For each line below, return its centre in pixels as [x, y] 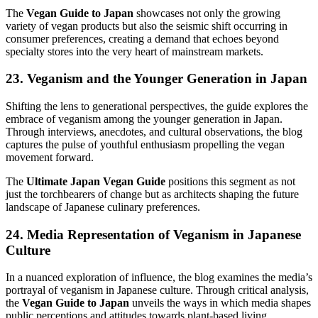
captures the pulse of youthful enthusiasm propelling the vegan [145, 145]
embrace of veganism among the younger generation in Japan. [144, 119]
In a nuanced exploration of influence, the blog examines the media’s [159, 278]
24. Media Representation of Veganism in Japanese [153, 234]
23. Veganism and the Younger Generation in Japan [157, 79]
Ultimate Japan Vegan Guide [96, 182]
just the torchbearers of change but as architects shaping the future [152, 194]
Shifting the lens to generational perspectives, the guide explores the [157, 106]
